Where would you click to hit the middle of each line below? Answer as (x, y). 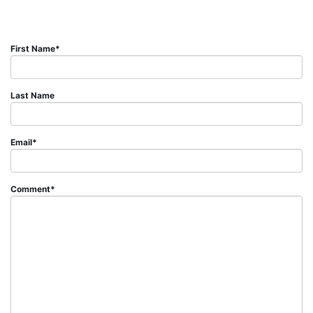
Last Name (32, 95)
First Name (33, 48)
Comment (30, 189)
